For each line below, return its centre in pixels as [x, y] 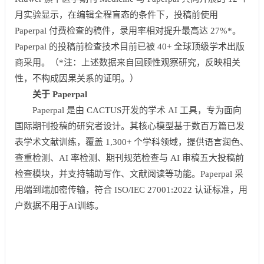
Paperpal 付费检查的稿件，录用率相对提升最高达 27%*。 [128, 31]
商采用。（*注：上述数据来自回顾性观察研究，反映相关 [128, 62]
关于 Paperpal [60, 94]
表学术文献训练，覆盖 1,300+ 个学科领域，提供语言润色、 [132, 142]
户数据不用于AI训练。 [59, 206]
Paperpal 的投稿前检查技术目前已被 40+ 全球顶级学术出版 [130, 47]
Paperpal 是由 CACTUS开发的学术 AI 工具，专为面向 [137, 110]
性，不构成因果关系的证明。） [77, 78]
